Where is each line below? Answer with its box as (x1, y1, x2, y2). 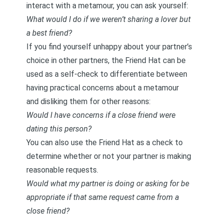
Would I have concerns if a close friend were (26, 110, 175, 120)
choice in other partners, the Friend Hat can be (26, 56, 186, 65)
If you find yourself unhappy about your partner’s (26, 42, 192, 51)
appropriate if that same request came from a (26, 193, 179, 202)
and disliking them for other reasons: (26, 97, 151, 106)
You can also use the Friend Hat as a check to (26, 138, 183, 147)
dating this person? (26, 124, 91, 133)
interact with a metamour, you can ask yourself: (26, 1, 188, 10)
